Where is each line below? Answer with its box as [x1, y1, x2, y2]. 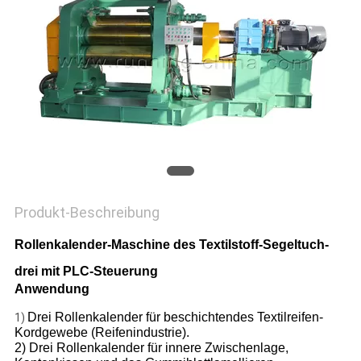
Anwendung [14, 282, 89, 297]
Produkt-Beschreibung [14, 204, 160, 222]
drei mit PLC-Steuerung [14, 264, 158, 279]
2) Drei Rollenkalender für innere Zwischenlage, [14, 341, 288, 355]
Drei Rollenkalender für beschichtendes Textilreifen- [27, 310, 323, 325]
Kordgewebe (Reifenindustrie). [14, 326, 189, 340]
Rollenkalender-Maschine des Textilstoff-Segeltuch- [14, 238, 329, 252]
